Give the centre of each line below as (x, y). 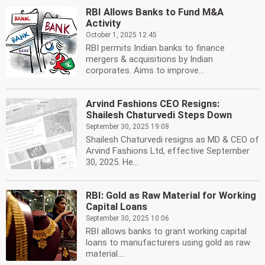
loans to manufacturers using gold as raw (168, 243)
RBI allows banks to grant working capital (166, 231)
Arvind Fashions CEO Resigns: (153, 104)
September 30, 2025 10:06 (127, 218)
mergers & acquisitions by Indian (149, 59)
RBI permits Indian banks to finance (155, 48)
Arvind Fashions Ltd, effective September (168, 151)
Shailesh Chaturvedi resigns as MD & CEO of (172, 140)
